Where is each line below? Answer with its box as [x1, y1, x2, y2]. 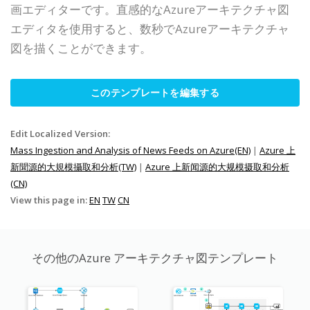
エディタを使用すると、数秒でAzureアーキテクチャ [10, 20, 289, 37]
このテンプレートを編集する [91, 85, 219, 99]
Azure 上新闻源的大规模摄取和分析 [145, 160, 289, 173]
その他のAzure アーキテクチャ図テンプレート [32, 249, 278, 266]
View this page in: [10, 193, 89, 206]
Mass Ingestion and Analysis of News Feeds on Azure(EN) [10, 143, 250, 156]
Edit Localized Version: [10, 127, 110, 140]
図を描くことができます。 [10, 39, 152, 56]
